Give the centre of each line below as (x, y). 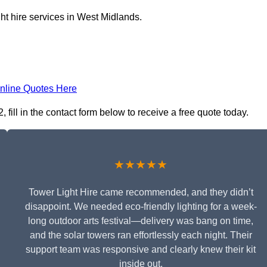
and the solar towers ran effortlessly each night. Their (141, 235)
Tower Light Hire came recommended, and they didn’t (141, 193)
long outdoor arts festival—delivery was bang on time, (141, 221)
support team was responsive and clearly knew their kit (141, 250)
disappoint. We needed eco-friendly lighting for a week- (141, 207)
